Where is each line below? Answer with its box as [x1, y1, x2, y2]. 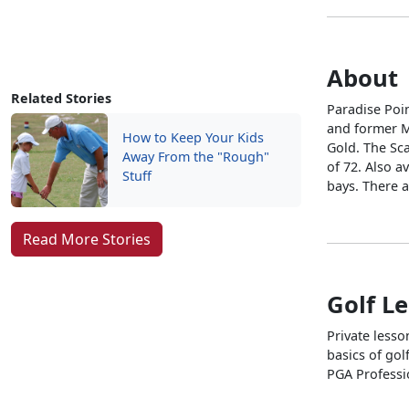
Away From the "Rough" [122, 148, 269, 166]
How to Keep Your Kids [122, 129, 264, 147]
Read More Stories [23, 229, 151, 250]
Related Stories [11, 89, 111, 108]
